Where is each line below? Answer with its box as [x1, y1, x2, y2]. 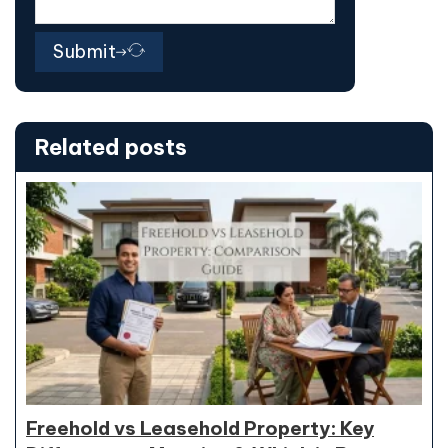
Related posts [35, 132, 187, 161]
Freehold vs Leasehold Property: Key [26, 415, 374, 440]
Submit [53, 39, 116, 63]
